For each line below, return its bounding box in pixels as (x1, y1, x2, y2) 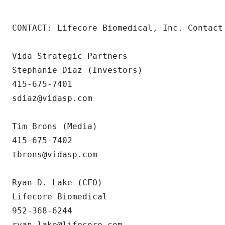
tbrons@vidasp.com (12, 150, 97, 159)
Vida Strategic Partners (12, 51, 128, 61)
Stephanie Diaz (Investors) (12, 65, 143, 75)
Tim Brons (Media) (12, 122, 97, 131)
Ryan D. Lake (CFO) (12, 178, 102, 187)
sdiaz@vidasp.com (12, 93, 92, 103)
